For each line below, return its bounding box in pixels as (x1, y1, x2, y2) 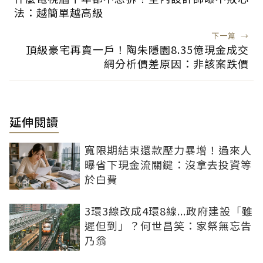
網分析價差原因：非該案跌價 (104, 56, 249, 72)
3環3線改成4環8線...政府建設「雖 (85, 203, 253, 219)
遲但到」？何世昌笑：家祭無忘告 (85, 218, 252, 234)
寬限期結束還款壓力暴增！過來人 (85, 142, 252, 158)
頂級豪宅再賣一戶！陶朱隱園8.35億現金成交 (26, 42, 249, 58)
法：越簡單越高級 (14, 5, 103, 21)
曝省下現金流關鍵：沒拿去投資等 (85, 157, 252, 173)
